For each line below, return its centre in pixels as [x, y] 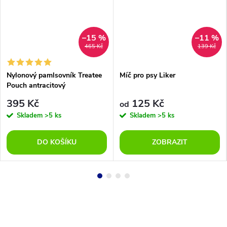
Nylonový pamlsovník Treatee [54, 75]
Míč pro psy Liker [147, 75]
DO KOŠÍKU [57, 142]
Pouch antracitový [36, 86]
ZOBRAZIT [170, 142]
